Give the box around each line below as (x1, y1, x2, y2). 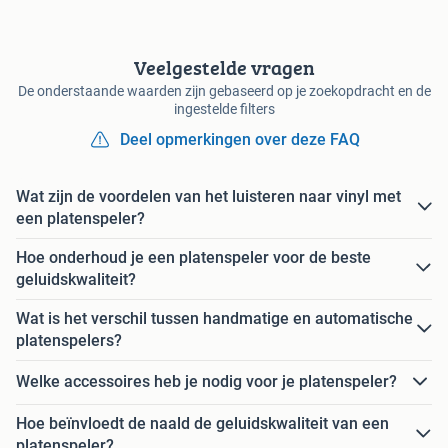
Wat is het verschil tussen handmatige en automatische (16, 308, 413, 328)
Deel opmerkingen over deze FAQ (120, 129, 360, 149)
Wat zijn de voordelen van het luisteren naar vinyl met (16, 186, 401, 206)
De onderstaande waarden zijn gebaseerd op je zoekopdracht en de (17, 82, 431, 99)
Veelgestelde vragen (133, 52, 315, 82)
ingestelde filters (173, 100, 275, 117)
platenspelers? (16, 330, 122, 350)
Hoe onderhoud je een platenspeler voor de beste (16, 247, 371, 267)
